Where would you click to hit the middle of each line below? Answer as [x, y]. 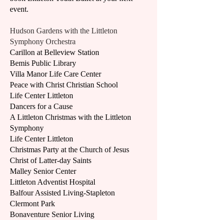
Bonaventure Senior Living [52, 214]
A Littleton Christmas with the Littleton [70, 117]
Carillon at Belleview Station [55, 52]
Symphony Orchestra [43, 41]
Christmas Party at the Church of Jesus [69, 150]
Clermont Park [34, 204]
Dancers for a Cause [41, 106]
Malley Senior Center [43, 171]
